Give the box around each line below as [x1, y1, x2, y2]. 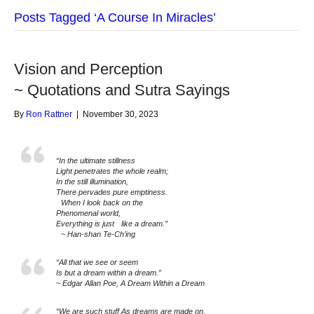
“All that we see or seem [56, 258, 138, 266]
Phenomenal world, [56, 209, 125, 217]
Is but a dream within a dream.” [56, 268, 161, 277]
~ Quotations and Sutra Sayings [14, 81, 230, 99]
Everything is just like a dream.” [56, 219, 168, 228]
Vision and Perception [14, 60, 163, 78]
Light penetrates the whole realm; [56, 167, 173, 175]
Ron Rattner [26, 109, 72, 119]
